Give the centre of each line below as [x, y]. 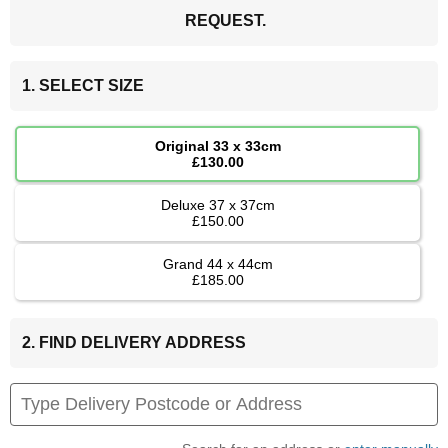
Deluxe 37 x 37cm [217, 204]
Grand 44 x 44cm [217, 263]
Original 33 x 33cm [217, 145]
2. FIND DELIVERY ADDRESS [134, 342]
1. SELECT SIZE [83, 85]
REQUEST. [225, 20]
